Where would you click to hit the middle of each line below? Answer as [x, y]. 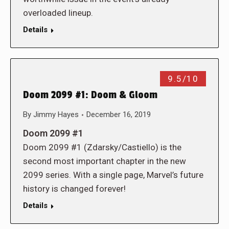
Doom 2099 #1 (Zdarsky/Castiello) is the [102, 147]
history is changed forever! [74, 189]
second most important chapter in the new [105, 161]
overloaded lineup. [59, 13]
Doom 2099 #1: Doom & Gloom [90, 95]
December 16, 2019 [119, 114]
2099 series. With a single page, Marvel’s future [113, 175]
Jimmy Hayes [56, 114]
